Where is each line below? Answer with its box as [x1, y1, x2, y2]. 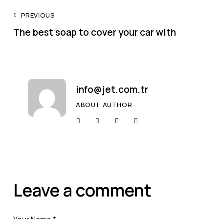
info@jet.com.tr [76, 83, 148, 96]
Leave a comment [13, 178, 152, 202]
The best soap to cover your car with [13, 26, 176, 39]
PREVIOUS [21, 11, 55, 20]
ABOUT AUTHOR [76, 100, 132, 109]
